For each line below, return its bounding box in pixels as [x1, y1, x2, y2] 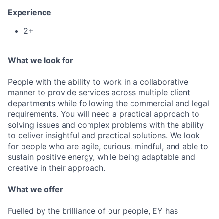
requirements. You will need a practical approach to [8, 109, 199, 119]
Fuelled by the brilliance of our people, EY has [8, 206, 178, 216]
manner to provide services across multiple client [8, 88, 190, 97]
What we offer [8, 184, 63, 194]
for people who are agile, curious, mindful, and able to [8, 141, 208, 151]
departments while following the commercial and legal [8, 98, 209, 108]
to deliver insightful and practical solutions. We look [8, 131, 200, 140]
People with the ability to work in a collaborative [8, 77, 188, 87]
